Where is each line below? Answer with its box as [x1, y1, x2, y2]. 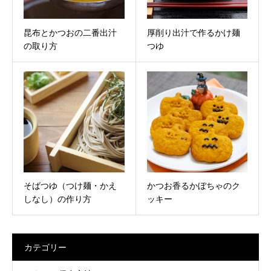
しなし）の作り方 [24, 193, 91, 205]
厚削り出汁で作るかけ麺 [146, 27, 240, 39]
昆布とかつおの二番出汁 [24, 27, 117, 39]
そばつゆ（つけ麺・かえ [24, 180, 117, 192]
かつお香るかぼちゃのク [146, 180, 240, 192]
